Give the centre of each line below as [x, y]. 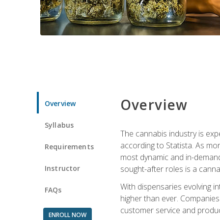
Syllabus [59, 125]
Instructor [63, 168]
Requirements [69, 146]
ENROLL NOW [67, 215]
